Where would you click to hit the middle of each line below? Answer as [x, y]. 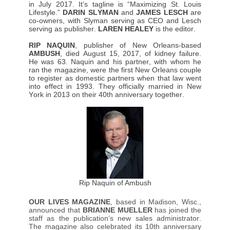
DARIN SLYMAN [91, 12]
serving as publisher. [63, 28]
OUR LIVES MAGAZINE [70, 202]
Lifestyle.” [46, 12]
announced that [56, 210]
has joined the [177, 210]
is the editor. [175, 28]
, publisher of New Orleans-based [138, 45]
